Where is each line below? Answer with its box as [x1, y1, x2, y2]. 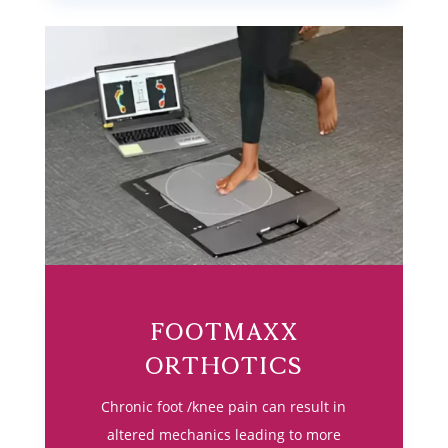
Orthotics [145, 352, 303, 380]
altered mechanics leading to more [106, 425, 341, 445]
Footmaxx [149, 318, 298, 346]
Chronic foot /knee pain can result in [101, 397, 347, 417]
